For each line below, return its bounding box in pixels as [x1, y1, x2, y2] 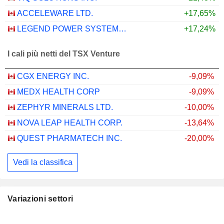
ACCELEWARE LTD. [17, 9, 93, 18]
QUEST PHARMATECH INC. [17, 134, 122, 143]
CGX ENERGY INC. [17, 72, 89, 81]
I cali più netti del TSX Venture [7, 49, 120, 58]
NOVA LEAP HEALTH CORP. [17, 118, 122, 127]
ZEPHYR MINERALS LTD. [17, 103, 113, 112]
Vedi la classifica [13, 157, 72, 166]
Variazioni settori [7, 194, 73, 203]
